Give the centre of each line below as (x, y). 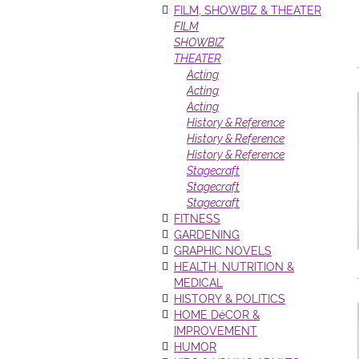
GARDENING (207, 235)
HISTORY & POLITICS (230, 299)
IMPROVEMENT (216, 331)
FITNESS (197, 219)
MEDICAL (198, 283)
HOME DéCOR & (217, 315)
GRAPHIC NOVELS (223, 251)
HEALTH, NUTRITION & (234, 267)
